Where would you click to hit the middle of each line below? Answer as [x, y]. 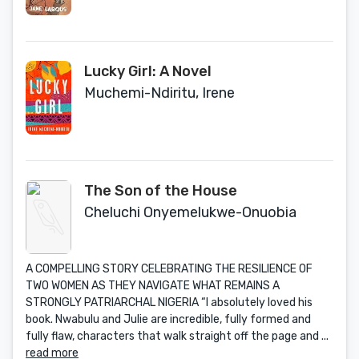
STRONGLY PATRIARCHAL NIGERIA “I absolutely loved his [169, 303]
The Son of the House [161, 191]
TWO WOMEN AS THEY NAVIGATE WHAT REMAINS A [153, 286]
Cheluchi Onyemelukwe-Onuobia [190, 212]
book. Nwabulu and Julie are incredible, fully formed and [168, 319]
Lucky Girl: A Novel [148, 71]
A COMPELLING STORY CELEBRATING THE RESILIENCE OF [169, 269]
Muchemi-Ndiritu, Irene [159, 93]
